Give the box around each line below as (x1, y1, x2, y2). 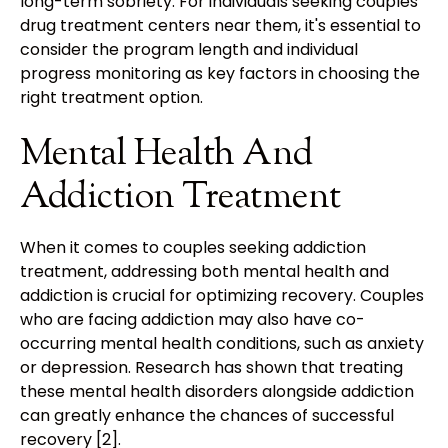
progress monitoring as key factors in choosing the (20, 61, 420, 85)
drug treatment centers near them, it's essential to (20, 13, 421, 37)
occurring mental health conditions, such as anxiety (20, 331, 424, 355)
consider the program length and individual (20, 37, 358, 61)
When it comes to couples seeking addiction (20, 235, 366, 259)
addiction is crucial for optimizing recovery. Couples (20, 283, 424, 307)
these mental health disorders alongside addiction (20, 379, 414, 403)
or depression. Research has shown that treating (20, 355, 403, 379)
